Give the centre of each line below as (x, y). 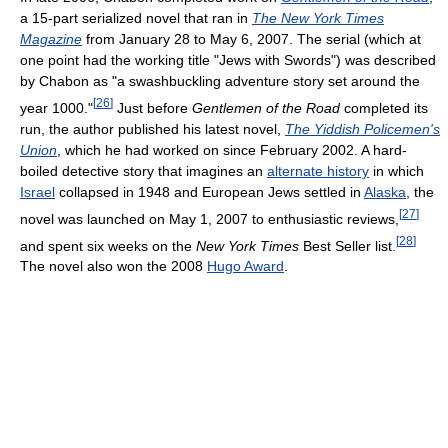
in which (396, 170)
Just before (152, 107)
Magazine (51, 39)
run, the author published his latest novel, (152, 128)
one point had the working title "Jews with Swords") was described (228, 60)
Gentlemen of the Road (266, 107)
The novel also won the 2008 (113, 266)
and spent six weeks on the (108, 245)
